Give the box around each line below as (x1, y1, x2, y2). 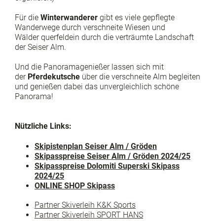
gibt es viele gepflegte (98, 12, 175, 22)
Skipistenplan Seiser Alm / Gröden (35, 142, 157, 151)
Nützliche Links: (15, 121, 72, 131)
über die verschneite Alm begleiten (80, 72, 200, 82)
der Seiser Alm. (15, 42, 66, 52)
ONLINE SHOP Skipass (35, 181, 115, 191)
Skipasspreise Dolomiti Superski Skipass (35, 161, 180, 171)
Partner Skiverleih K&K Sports (35, 200, 136, 210)
